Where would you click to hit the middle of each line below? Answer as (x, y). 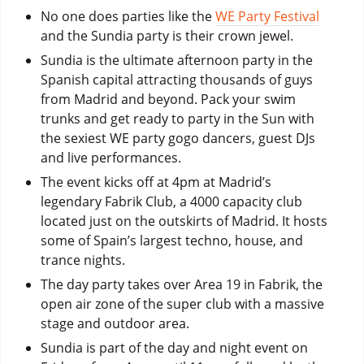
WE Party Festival (267, 16)
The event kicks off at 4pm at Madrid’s (156, 182)
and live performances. (110, 157)
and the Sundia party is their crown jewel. (167, 35)
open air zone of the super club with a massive (182, 303)
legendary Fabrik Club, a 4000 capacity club (171, 201)
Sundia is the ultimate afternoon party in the (176, 60)
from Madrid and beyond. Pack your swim (168, 99)
